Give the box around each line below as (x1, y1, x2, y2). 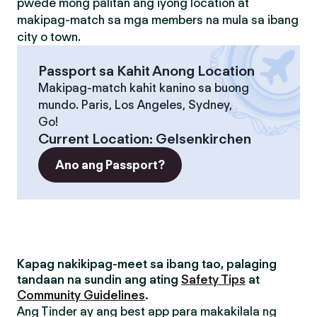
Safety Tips (181, 272, 246, 287)
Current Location (38, 130, 149, 147)
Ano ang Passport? (55, 158, 165, 172)
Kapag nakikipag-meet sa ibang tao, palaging (17, 257, 277, 271)
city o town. (17, 30, 81, 44)
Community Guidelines (17, 288, 145, 302)
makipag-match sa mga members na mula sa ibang (17, 13, 299, 27)
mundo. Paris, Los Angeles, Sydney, (38, 98, 232, 112)
